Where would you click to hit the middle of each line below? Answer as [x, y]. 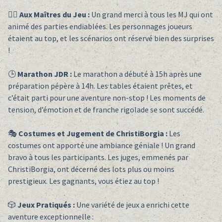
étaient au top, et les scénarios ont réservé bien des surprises [111, 38]
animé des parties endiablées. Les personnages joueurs [100, 27]
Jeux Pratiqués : [46, 205]
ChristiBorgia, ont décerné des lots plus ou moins [91, 169]
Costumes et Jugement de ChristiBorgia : [93, 134]
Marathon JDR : [44, 74]
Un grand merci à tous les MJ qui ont [151, 15]
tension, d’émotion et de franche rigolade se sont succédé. [106, 110]
